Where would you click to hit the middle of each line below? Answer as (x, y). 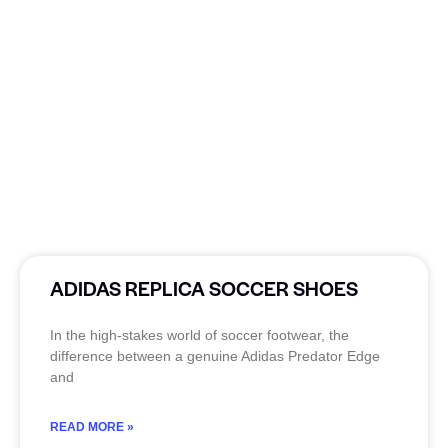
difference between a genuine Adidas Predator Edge (215, 355)
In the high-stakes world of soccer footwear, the (199, 334)
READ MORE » (92, 426)
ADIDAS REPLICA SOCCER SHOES (204, 287)
